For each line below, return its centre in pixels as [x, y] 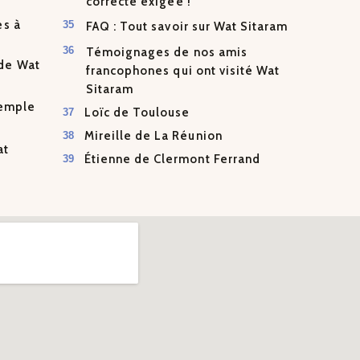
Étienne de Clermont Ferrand [172, 160]
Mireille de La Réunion [153, 136]
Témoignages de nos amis [167, 52]
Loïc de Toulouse [137, 113]
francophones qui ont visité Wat [183, 70]
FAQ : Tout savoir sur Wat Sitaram [187, 27]
